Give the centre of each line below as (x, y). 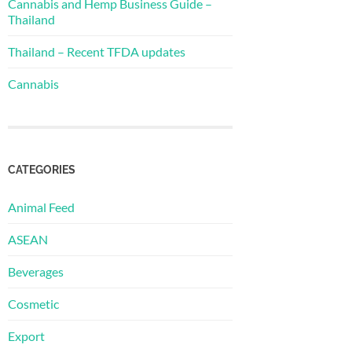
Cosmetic (33, 303)
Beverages (36, 271)
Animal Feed (41, 207)
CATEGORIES (42, 169)
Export (26, 335)
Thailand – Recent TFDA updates (97, 51)
